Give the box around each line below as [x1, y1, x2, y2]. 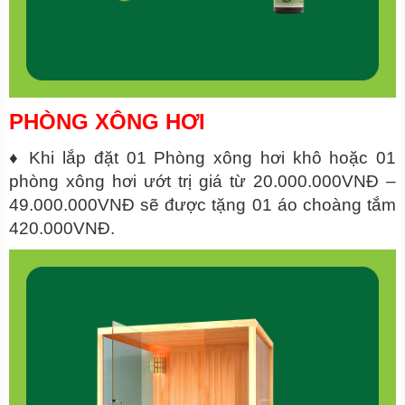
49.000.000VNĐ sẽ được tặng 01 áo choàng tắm [9, 194, 396, 214]
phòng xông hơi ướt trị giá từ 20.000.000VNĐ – [9, 171, 396, 191]
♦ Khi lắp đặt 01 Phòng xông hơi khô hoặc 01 [9, 147, 396, 167]
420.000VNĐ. [9, 218, 115, 238]
